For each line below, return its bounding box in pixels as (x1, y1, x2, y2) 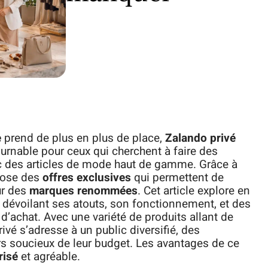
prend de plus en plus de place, (1, 130, 165, 147)
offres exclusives (42, 169, 131, 186)
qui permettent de (131, 169, 224, 186)
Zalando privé (165, 130, 236, 147)
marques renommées (29, 182, 138, 199)
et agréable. (18, 248, 80, 265)
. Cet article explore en (138, 182, 250, 199)
